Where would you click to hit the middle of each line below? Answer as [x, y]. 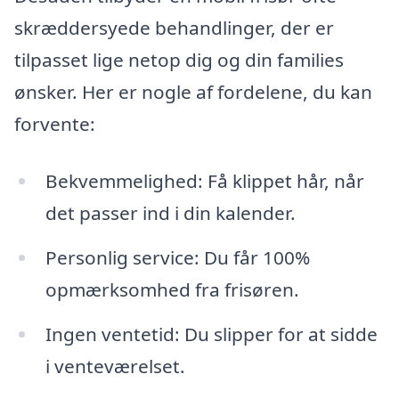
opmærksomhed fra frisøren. [172, 289]
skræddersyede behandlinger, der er [174, 28]
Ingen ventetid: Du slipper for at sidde [211, 334]
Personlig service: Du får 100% [177, 257]
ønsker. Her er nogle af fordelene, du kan [193, 92]
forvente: [55, 124]
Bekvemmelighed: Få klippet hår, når [204, 181]
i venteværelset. [115, 366]
